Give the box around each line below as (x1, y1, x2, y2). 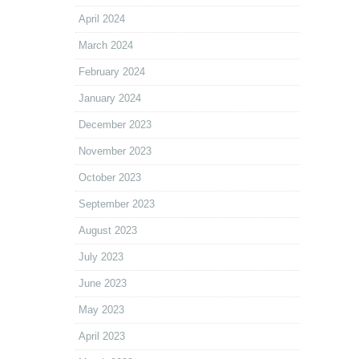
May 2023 (79, 304, 124, 317)
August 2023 (79, 224, 137, 237)
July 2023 (79, 251, 123, 264)
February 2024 (79, 66, 145, 79)
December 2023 (79, 119, 151, 131)
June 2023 (79, 277, 127, 290)
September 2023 (79, 198, 155, 211)
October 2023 (79, 171, 141, 184)
